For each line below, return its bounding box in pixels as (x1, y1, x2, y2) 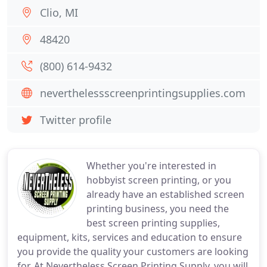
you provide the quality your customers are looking (17, 245, 249, 258)
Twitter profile (40, 113, 111, 127)
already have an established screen (86, 188, 244, 201)
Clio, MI (40, 5, 78, 20)
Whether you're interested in (86, 159, 216, 172)
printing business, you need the (86, 202, 229, 215)
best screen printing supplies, (86, 216, 220, 229)
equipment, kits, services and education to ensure (17, 231, 242, 244)
